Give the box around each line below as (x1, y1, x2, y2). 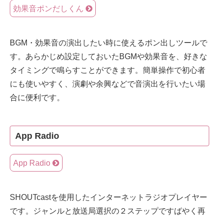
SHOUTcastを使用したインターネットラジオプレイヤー (10, 193, 207, 201)
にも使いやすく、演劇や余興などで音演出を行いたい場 (10, 79, 205, 88)
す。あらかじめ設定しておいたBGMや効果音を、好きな (10, 52, 207, 61)
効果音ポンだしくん (13, 4, 84, 13)
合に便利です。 (10, 93, 65, 102)
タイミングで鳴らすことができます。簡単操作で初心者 (10, 66, 205, 74)
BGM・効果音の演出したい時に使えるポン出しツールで (10, 38, 207, 47)
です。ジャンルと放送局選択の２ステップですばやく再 (10, 206, 205, 215)
